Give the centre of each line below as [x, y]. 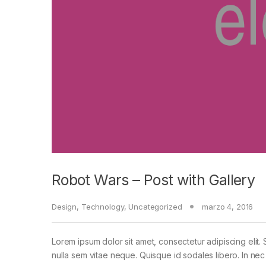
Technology [102, 206]
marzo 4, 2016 [228, 206]
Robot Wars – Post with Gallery [153, 180]
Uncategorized [155, 206]
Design [64, 206]
